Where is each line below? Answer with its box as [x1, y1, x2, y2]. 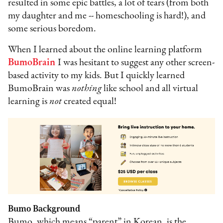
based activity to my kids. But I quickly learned [8, 70, 185, 81]
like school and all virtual [104, 83, 199, 94]
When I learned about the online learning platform [8, 44, 203, 55]
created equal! [64, 96, 117, 107]
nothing [72, 83, 104, 94]
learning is [8, 96, 50, 107]
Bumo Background [8, 203, 81, 215]
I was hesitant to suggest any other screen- [58, 57, 215, 68]
